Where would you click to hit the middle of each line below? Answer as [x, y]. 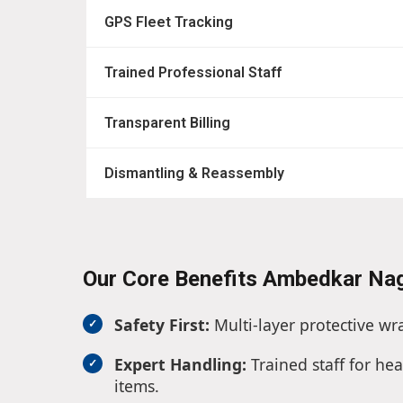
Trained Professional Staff [193, 73]
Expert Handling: [180, 365]
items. [137, 386]
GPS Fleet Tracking [169, 22]
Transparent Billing [167, 123]
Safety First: [162, 325]
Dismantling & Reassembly [194, 174]
